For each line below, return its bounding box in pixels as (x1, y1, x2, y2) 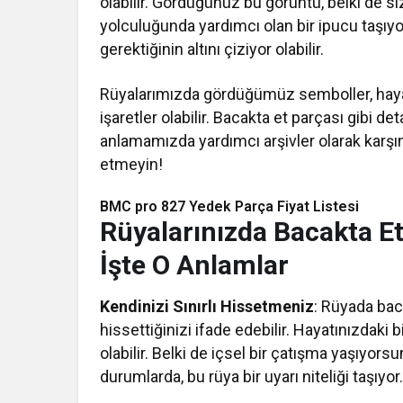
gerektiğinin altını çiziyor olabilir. (100, 40, 325, 59)
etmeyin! (100, 155, 163, 175)
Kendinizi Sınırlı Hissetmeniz (100, 297, 315, 317)
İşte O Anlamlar (100, 249, 289, 282)
